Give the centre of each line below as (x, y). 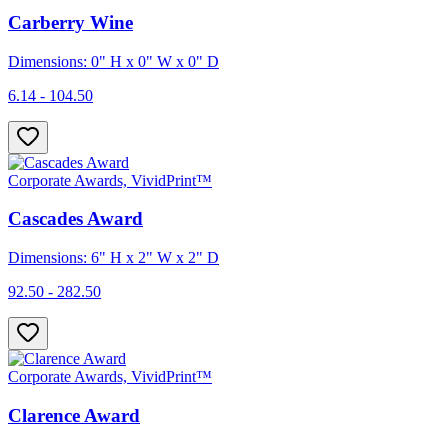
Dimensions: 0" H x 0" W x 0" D (113, 61)
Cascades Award (75, 219)
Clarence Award (74, 415)
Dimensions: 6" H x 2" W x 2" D (113, 257)
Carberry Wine (70, 22)
